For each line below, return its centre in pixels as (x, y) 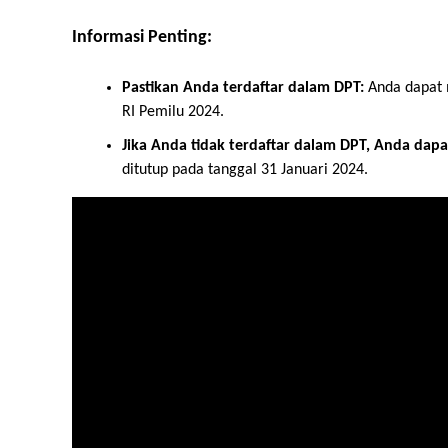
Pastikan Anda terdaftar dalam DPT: (243, 88)
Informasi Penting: (142, 38)
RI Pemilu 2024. (173, 112)
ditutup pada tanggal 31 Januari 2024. (245, 170)
